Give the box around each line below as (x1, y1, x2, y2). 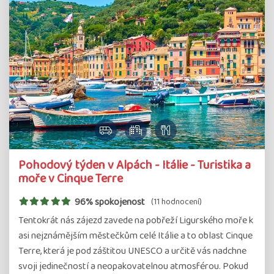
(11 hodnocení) (150, 195, 202, 209)
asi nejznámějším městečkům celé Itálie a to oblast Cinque (18, 228, 253, 243)
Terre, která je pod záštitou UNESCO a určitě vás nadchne (18, 243, 246, 259)
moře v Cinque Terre (18, 168, 123, 188)
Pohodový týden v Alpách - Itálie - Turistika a (18, 155, 251, 175)
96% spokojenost (74, 194, 145, 210)
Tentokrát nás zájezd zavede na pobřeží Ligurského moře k (18, 212, 253, 228)
